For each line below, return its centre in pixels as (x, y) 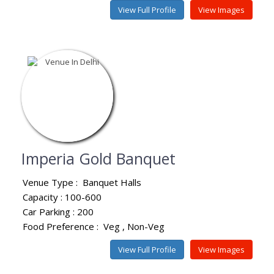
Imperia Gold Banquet (98, 158)
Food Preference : (63, 226)
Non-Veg (146, 226)
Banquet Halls (112, 182)
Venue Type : (53, 182)
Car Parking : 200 (58, 211)
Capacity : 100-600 (62, 197)
